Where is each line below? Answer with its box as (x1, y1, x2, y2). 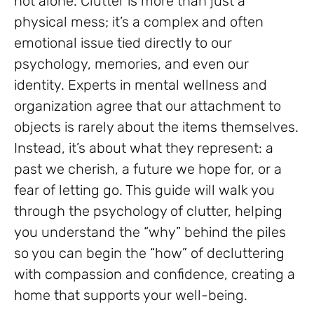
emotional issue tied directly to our (14, 34, 232, 51)
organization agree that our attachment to (14, 97, 281, 114)
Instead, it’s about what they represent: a (14, 139, 273, 156)
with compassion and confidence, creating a (14, 265, 295, 282)
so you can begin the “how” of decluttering (14, 244, 285, 261)
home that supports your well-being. (14, 286, 247, 303)
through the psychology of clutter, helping (14, 202, 282, 219)
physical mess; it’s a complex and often (14, 13, 264, 30)
